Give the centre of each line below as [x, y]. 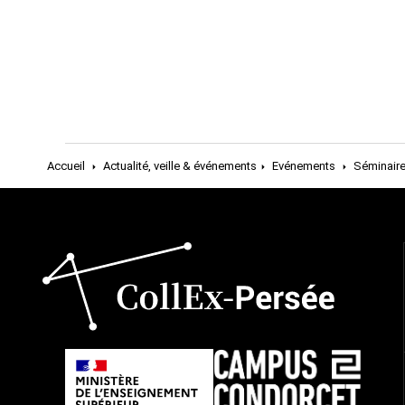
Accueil [66, 166]
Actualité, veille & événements [180, 166]
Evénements [304, 166]
